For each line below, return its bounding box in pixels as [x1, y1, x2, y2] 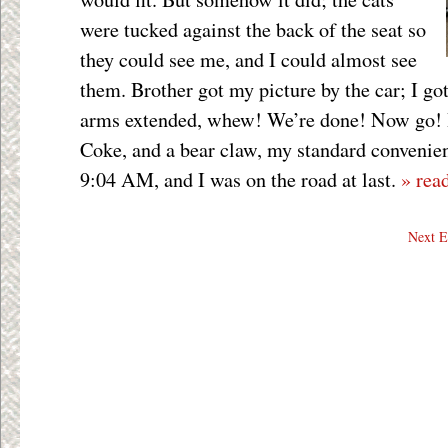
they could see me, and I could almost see [80, 46, 417, 74]
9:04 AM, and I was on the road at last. [80, 166, 401, 194]
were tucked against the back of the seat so [80, 16, 426, 44]
